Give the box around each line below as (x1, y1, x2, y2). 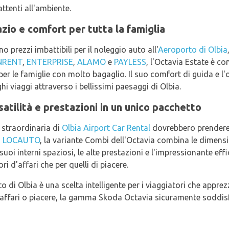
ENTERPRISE (27, 57, 73, 66)
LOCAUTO (3, 135, 40, 145)
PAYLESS (114, 57, 146, 66)
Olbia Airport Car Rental (62, 123, 150, 132)
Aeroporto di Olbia (158, 44, 227, 54)
